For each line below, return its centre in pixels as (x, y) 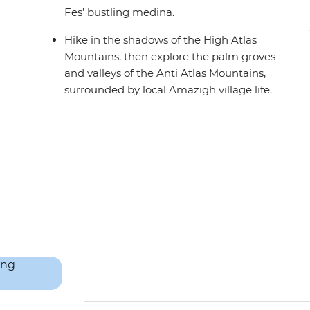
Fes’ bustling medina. (120, 12)
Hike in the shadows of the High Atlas (161, 40)
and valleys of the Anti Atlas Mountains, (165, 73)
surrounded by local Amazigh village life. (168, 90)
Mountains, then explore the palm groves (170, 57)
